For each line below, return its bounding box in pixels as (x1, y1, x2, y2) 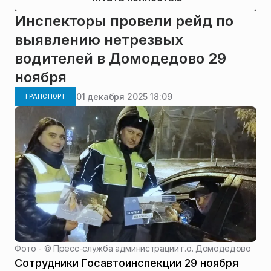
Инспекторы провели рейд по (15, 12, 233, 30)
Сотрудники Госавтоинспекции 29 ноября (15, 256, 238, 270)
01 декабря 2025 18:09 (76, 91, 172, 102)
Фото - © (15, 243, 54, 254)
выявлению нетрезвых (15, 31, 183, 49)
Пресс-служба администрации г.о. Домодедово (53, 243, 251, 254)
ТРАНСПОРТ (24, 93, 67, 100)
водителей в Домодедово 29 (15, 50, 226, 68)
